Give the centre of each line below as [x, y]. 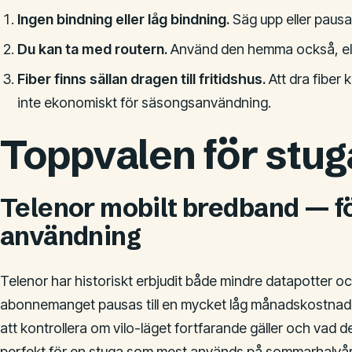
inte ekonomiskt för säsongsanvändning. [144, 103]
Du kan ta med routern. [92, 49]
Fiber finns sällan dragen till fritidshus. [141, 79]
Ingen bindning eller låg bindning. [123, 19]
